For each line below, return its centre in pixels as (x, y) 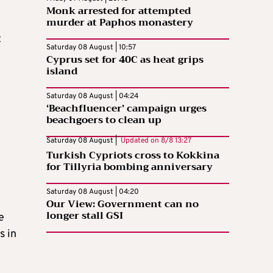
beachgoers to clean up (104, 120)
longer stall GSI (85, 215)
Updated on (139, 140)
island (62, 71)
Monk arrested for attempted (119, 11)
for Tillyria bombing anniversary (129, 167)
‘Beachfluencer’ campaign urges (126, 108)
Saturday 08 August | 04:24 (92, 96)
